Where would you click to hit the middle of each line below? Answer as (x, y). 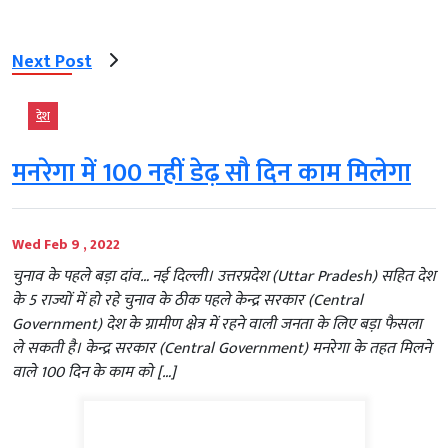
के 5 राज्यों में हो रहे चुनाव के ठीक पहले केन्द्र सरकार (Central (187, 300)
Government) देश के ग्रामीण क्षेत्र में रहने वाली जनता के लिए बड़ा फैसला (217, 324)
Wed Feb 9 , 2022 (66, 244)
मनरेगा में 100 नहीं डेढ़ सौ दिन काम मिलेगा (211, 173)
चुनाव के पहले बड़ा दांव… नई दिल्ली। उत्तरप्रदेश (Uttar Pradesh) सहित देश (223, 276)
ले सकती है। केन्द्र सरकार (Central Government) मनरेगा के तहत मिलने (221, 348)
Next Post (52, 62)
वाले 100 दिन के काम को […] (94, 372)
